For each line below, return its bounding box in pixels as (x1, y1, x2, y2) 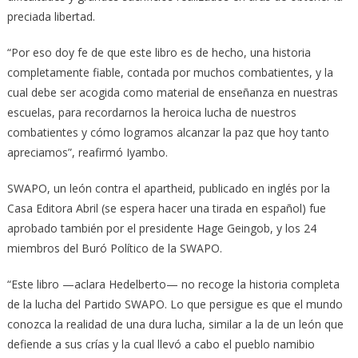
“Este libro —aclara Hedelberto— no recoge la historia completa (6, 276, 340, 292)
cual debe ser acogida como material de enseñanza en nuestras (6, 85, 338, 101)
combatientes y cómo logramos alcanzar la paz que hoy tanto (6, 125, 329, 141)
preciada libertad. (6, 9, 95, 25)
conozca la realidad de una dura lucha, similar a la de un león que (6, 316, 344, 332)
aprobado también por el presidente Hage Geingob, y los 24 (6, 221, 316, 237)
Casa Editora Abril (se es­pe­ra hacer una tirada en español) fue (6, 201, 326, 217)
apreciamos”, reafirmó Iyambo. (6, 145, 168, 161)
